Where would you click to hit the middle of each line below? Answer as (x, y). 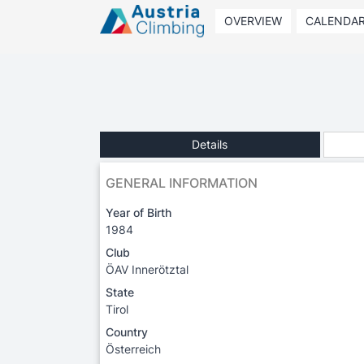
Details (210, 144)
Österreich (133, 349)
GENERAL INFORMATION (182, 182)
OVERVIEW (253, 21)
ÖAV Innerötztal (147, 269)
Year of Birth (139, 212)
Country (127, 331)
